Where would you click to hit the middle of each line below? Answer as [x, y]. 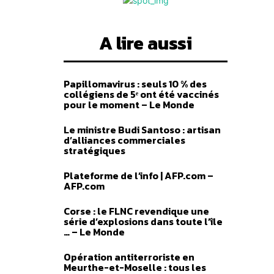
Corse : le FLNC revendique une [136, 211]
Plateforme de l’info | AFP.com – [139, 176]
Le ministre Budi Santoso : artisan [142, 130]
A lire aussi [146, 43]
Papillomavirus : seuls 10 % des [135, 84]
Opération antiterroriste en [129, 257]
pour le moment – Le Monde [129, 105]
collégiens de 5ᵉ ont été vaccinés [141, 94]
